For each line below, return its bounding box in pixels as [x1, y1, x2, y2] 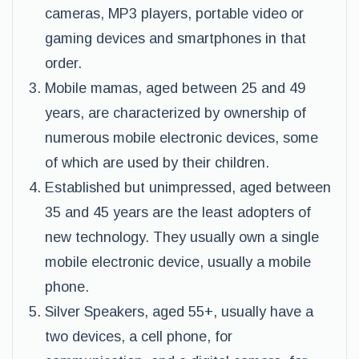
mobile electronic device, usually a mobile [45, 254, 311, 270]
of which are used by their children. [45, 155, 269, 171]
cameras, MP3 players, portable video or [45, 6, 304, 22]
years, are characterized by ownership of [45, 105, 306, 121]
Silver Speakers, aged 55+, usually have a [45, 304, 313, 320]
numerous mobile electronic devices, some [45, 130, 318, 146]
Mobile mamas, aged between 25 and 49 [45, 80, 305, 96]
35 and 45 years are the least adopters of [45, 204, 311, 220]
